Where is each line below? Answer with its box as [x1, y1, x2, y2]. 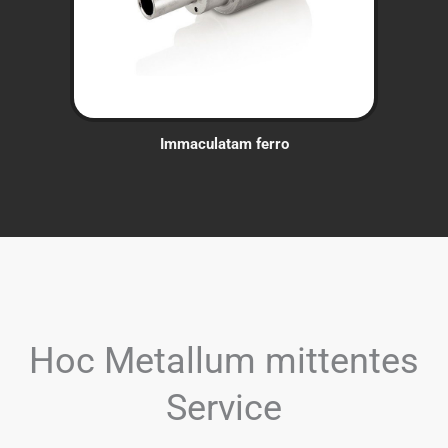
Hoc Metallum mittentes [29, 338, 419, 382]
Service [166, 385, 282, 429]
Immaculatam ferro [159, 134, 289, 153]
